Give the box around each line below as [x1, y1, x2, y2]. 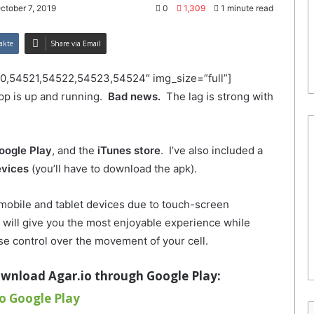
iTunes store [97, 144, 161, 158]
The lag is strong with [161, 90, 273, 104]
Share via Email [50, 39, 101, 49]
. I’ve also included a [161, 144, 263, 158]
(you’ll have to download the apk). [29, 162, 197, 176]
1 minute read [219, 3, 273, 13]
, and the [52, 144, 97, 158]
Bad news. [108, 90, 161, 104]
